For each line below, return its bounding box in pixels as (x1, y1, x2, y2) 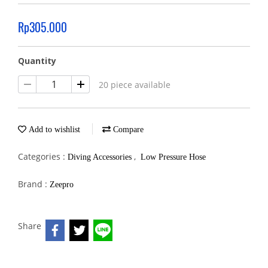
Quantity (18, 55, 56, 66)
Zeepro (50, 180, 74, 189)
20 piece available (99, 79, 170, 90)
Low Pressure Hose (141, 153, 206, 162)
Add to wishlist (26, 125, 80, 134)
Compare (111, 125, 144, 134)
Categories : (18, 151, 68, 162)
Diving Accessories (68, 153, 134, 162)
